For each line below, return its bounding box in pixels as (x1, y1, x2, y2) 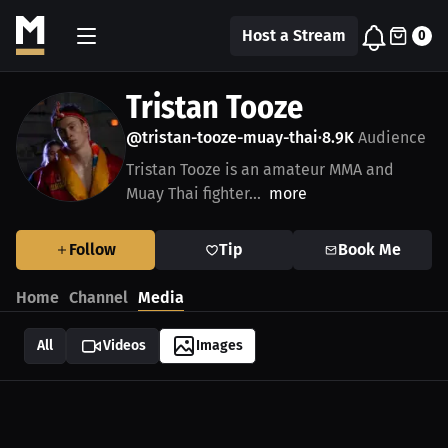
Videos (103, 337, 146, 354)
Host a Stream (242, 25, 346, 45)
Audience (354, 128, 426, 147)
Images (196, 337, 243, 354)
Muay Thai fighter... (126, 184, 261, 203)
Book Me (338, 240, 402, 259)
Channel (69, 288, 128, 307)
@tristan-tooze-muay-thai (126, 128, 318, 147)
